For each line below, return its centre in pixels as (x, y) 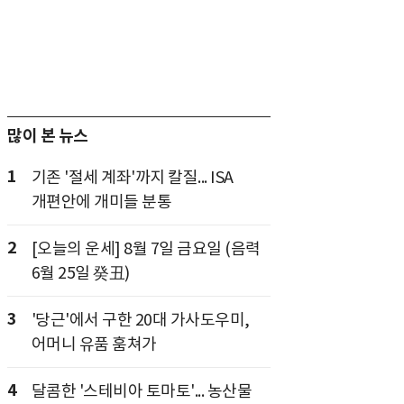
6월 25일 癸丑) (80, 273)
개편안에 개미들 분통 (101, 202)
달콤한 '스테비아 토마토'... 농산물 (141, 391)
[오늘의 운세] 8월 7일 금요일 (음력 (146, 248)
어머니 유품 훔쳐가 (94, 344)
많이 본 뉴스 (48, 136)
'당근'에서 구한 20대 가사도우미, (140, 320)
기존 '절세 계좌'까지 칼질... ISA (132, 177)
